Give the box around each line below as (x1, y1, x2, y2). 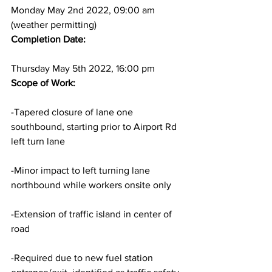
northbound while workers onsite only (11, 180, 171, 190)
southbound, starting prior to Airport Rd (11, 121, 179, 132)
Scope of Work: (11, 78, 75, 88)
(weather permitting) (11, 19, 97, 30)
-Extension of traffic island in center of (11, 209, 174, 219)
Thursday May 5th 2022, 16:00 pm (11, 63, 155, 73)
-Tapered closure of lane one (11, 107, 135, 117)
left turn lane (11, 136, 65, 146)
